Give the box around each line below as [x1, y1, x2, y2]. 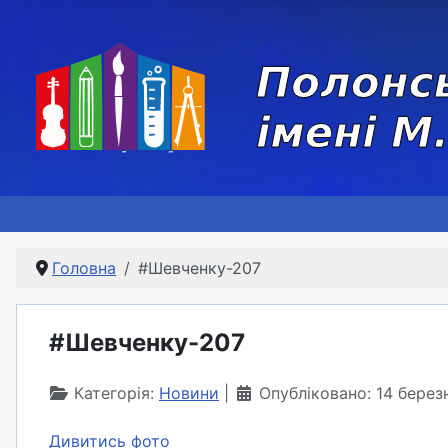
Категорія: [69, 383, 159, 404]
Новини [159, 383, 219, 404]
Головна [52, 258, 116, 279]
